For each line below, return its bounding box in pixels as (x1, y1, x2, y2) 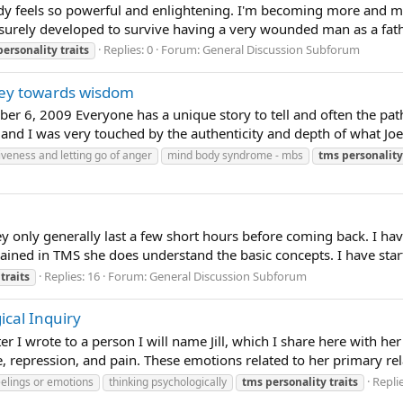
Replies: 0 (103, 41, 153, 58)
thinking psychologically (109, 373, 227, 390)
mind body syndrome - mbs (167, 148, 303, 164)
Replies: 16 (44, 267, 100, 284)
